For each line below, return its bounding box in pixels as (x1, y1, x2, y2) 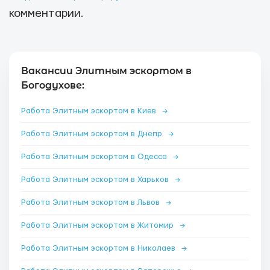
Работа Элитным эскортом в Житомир (21, 221, 176, 230)
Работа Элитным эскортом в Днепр (21, 130, 165, 138)
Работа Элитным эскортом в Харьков (21, 175, 171, 184)
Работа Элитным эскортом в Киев (21, 107, 159, 115)
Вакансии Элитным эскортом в (21, 65, 192, 77)
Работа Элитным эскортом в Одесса (21, 152, 169, 161)
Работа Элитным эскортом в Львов (21, 198, 162, 207)
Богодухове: (21, 80, 84, 91)
